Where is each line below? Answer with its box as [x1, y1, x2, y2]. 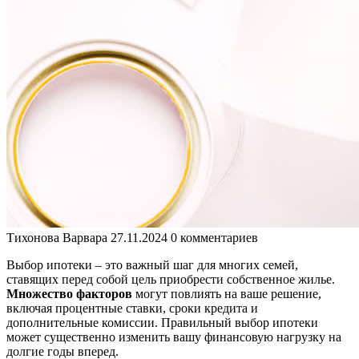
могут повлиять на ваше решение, [132, 286, 321, 301]
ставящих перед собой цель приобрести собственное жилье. [6, 272, 335, 286]
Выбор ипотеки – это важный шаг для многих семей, [6, 257, 298, 272]
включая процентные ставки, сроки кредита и [6, 301, 258, 315]
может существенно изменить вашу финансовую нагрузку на [6, 329, 341, 344]
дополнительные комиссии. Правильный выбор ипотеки [6, 315, 318, 329]
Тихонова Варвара [6, 230, 107, 244]
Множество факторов [6, 286, 132, 301]
